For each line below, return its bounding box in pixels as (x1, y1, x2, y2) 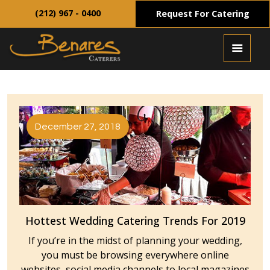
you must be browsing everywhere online (41, 248, 229, 262)
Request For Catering (155, 8, 250, 19)
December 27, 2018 (35, 121, 121, 131)
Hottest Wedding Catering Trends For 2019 (25, 213, 245, 228)
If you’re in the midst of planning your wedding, (28, 233, 242, 247)
